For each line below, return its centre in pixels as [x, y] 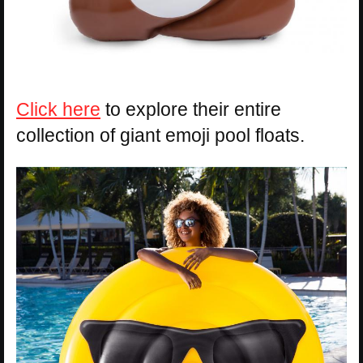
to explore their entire [191, 110]
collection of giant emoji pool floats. [160, 136]
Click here [58, 110]
